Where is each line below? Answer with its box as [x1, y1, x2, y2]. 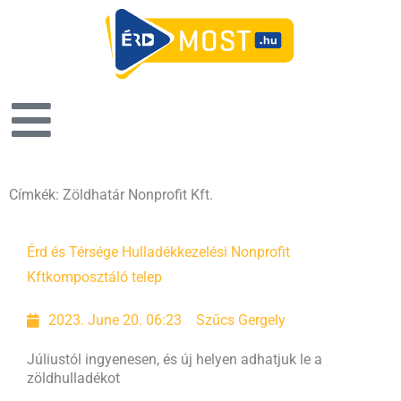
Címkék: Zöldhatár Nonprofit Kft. [9, 187, 213, 203]
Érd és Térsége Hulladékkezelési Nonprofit [27, 244, 290, 260]
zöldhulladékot [27, 371, 120, 387]
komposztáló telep [46, 269, 162, 286]
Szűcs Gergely [196, 312, 286, 328]
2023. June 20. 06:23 [48, 312, 183, 328]
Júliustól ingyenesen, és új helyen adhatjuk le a [27, 352, 322, 368]
